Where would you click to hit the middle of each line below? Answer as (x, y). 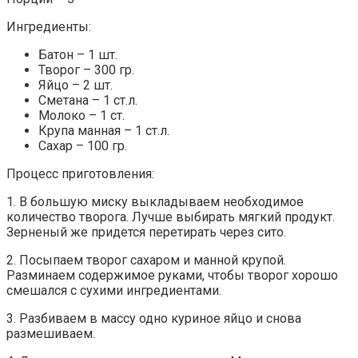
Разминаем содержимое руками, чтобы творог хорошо (172, 276)
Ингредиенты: (49, 27)
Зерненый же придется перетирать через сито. (146, 233)
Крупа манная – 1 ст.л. (104, 131)
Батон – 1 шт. (78, 55)
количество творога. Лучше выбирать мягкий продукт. (171, 217)
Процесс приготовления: (80, 174)
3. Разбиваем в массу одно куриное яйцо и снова (154, 319)
